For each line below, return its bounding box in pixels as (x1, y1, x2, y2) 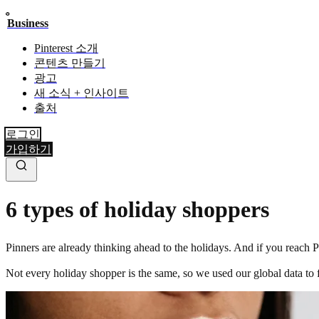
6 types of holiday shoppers (6, 197, 269, 223)
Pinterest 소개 (34, 42, 98, 54)
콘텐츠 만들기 (34, 57, 105, 69)
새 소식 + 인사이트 (34, 87, 129, 99)
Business (7, 17, 48, 29)
